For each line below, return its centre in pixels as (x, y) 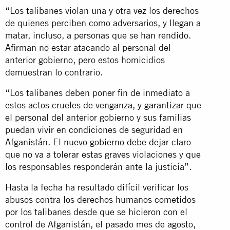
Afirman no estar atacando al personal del (88, 47)
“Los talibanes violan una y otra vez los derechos (102, 10)
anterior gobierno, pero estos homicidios (85, 60)
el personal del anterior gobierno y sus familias (98, 117)
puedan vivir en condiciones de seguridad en (94, 129)
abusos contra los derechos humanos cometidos (100, 199)
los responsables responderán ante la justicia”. (98, 166)
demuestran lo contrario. (54, 72)
